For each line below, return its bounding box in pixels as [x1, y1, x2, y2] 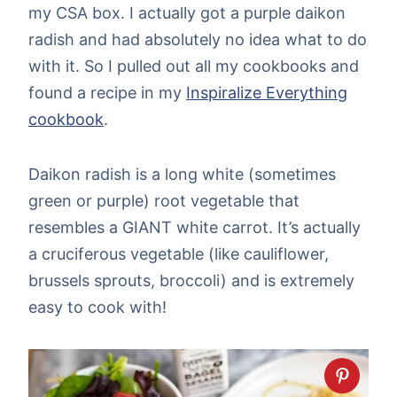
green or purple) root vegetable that [28, 191, 300, 210]
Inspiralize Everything [186, 82, 347, 102]
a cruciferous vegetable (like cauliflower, [28, 244, 329, 263]
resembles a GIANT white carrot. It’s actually [28, 217, 361, 237]
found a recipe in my [28, 82, 186, 102]
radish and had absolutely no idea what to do [28, 29, 367, 49]
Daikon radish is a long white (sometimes [28, 164, 336, 183]
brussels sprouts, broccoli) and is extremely [28, 270, 354, 290]
